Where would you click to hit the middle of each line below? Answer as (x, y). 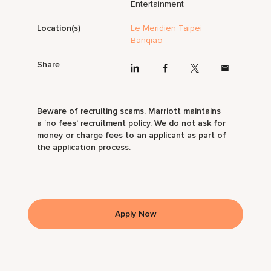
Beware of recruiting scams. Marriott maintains (129, 111)
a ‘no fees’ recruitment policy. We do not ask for (132, 123)
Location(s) (59, 28)
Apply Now (135, 214)
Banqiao (147, 41)
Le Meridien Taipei (167, 28)
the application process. (84, 147)
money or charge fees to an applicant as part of (132, 135)
